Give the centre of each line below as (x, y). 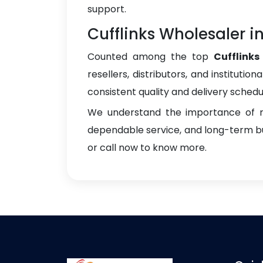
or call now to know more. (147, 148)
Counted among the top (151, 57)
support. (107, 9)
